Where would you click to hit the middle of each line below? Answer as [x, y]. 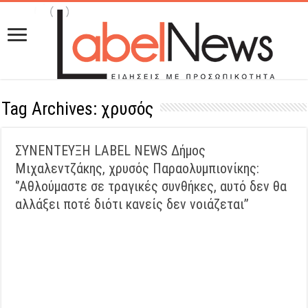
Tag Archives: [52, 109]
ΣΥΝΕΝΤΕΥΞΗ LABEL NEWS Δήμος [111, 151]
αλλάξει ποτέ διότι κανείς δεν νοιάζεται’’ [132, 204]
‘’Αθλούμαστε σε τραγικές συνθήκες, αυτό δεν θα [151, 186]
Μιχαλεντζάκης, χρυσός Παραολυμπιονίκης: [137, 168]
